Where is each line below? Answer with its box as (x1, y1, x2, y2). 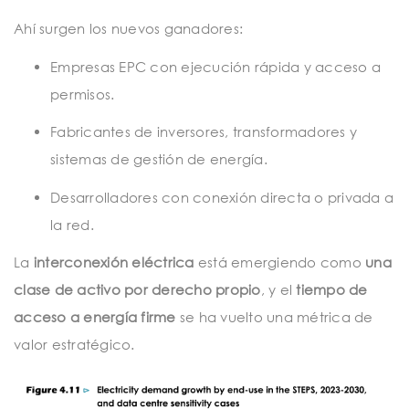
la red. (50, 215, 94, 233)
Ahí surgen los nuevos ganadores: (14, 20, 243, 37)
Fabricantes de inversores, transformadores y (50, 123, 357, 141)
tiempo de (296, 281, 368, 299)
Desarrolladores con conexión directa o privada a (50, 188, 393, 205)
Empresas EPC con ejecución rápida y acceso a (50, 58, 381, 75)
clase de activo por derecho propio (14, 281, 261, 299)
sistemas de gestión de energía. (50, 151, 267, 168)
